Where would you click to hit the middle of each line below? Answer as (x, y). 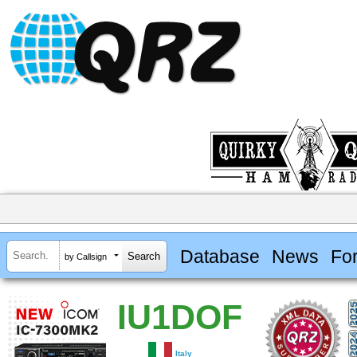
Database (220, 256)
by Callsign (86, 256)
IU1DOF (180, 318)
